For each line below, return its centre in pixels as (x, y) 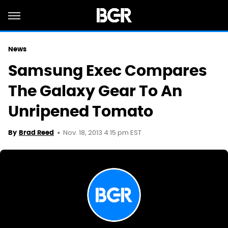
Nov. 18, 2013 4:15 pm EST (102, 133)
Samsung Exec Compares (108, 70)
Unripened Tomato (81, 111)
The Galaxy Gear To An (95, 91)
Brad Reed (36, 133)
